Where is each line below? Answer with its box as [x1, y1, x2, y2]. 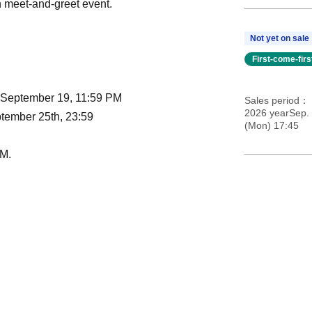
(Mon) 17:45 [244, 119, 299, 131]
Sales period [244, 94, 299, 106]
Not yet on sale [249, 33, 309, 43]
